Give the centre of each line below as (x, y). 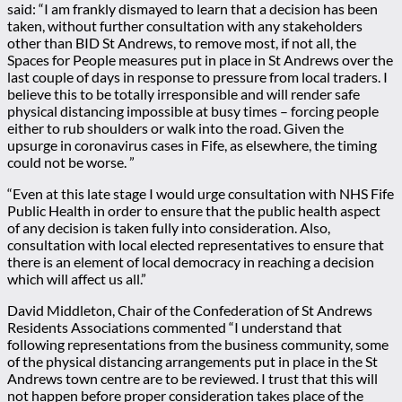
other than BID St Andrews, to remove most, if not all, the (182, 43)
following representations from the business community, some (198, 344)
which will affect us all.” (77, 279)
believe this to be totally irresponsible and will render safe (184, 94)
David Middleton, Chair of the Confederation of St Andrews (190, 310)
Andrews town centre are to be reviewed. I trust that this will (192, 378)
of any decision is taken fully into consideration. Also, (169, 227)
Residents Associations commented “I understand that (175, 327)
